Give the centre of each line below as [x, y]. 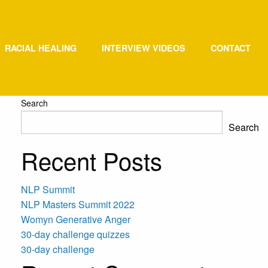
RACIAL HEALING [41, 48]
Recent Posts [92, 160]
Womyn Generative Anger [76, 219]
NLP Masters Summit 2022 [78, 204]
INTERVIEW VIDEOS [144, 48]
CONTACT [231, 48]
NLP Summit [48, 189]
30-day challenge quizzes [75, 234]
